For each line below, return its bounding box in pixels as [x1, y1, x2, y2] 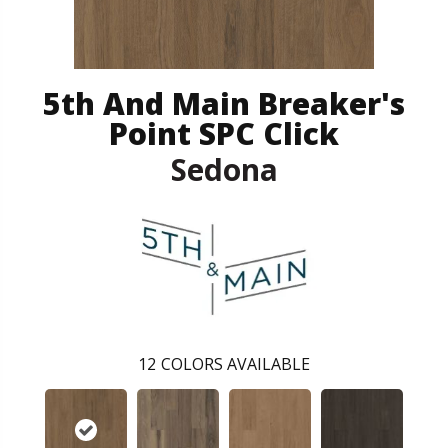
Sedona [170, 148, 278, 190]
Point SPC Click [109, 112, 339, 154]
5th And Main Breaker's [43, 82, 405, 124]
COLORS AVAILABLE [161, 352, 310, 375]
